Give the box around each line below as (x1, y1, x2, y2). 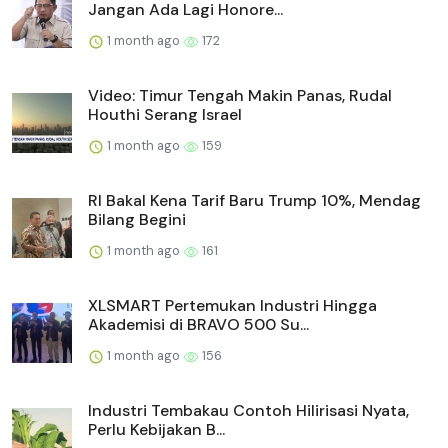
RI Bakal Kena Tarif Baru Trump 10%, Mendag (88, 190, 421, 212)
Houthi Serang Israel (88, 104, 242, 126)
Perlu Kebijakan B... (88, 419, 225, 441)
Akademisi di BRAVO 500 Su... (88, 314, 309, 336)
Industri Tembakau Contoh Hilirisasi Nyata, (88, 400, 409, 422)
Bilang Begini (88, 209, 186, 231)
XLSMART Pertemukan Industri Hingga (88, 295, 377, 317)
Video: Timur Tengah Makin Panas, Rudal (88, 85, 392, 107)
